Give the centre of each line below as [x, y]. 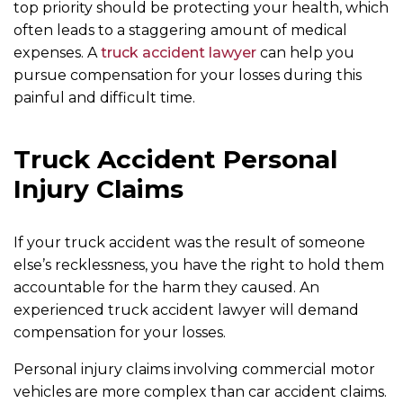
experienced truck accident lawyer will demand [186, 310]
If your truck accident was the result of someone [189, 242]
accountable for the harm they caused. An [166, 287]
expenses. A [57, 53]
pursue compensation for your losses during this [188, 75]
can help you [305, 53]
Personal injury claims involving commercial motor [194, 369]
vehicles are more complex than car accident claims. [200, 392]
